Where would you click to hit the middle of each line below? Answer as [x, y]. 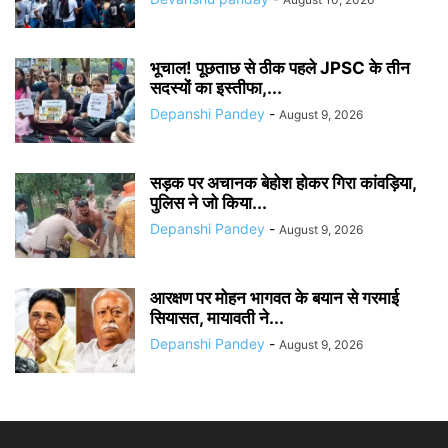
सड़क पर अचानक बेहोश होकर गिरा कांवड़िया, [283, 182]
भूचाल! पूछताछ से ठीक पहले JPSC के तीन [280, 67]
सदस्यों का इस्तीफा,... [216, 87]
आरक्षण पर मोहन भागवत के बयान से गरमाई [274, 297]
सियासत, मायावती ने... [217, 317]
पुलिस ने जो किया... [208, 202]
